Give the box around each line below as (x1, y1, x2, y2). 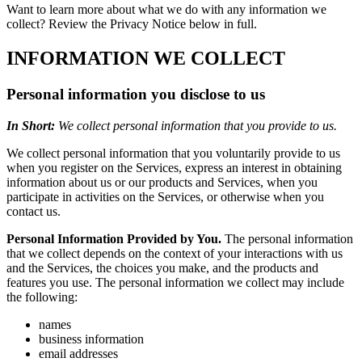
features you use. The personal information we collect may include (6, 275, 344, 289)
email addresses (39, 346, 118, 360)
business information (39, 331, 144, 346)
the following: (6, 289, 78, 304)
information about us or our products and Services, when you (6, 175, 318, 189)
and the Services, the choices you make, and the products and (6, 260, 318, 275)
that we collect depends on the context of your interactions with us (6, 246, 343, 260)
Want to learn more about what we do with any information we (6, 2, 326, 17)
